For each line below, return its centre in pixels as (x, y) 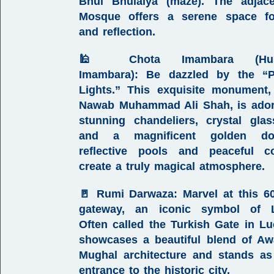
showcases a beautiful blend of (168, 240)
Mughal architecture (133, 255)
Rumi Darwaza (135, 194)
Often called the (125, 224)
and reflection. (117, 32)
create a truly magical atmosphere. (172, 166)
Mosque (100, 17)
